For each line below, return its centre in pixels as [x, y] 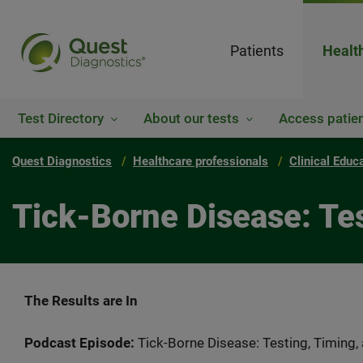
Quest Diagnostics [62, 161]
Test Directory [61, 118]
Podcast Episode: [79, 343]
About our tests [191, 118]
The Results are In [81, 301]
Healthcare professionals [201, 161]
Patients [257, 51]
